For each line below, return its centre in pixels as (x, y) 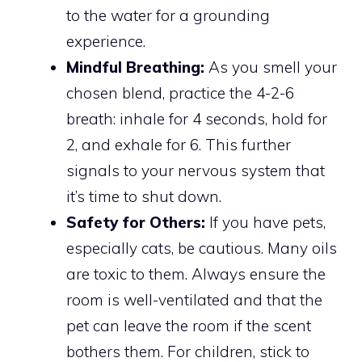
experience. (106, 41)
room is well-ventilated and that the (194, 299)
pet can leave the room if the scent (189, 325)
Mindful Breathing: (135, 67)
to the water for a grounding (168, 15)
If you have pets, (265, 222)
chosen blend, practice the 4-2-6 (180, 93)
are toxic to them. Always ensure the (196, 274)
